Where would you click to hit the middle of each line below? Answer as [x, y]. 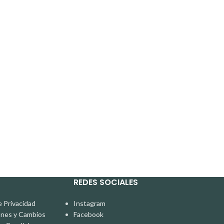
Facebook [89, 214]
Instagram [90, 203]
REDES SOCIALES [106, 182]
